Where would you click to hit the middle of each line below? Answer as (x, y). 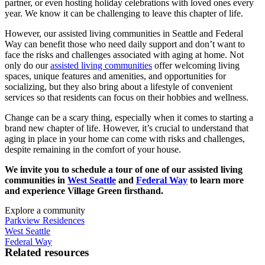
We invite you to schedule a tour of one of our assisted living (124, 170)
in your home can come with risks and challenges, (151, 139)
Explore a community (45, 211)
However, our (32, 34)
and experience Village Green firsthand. (84, 191)
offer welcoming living (196, 66)
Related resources (47, 253)
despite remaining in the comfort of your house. (94, 150)
